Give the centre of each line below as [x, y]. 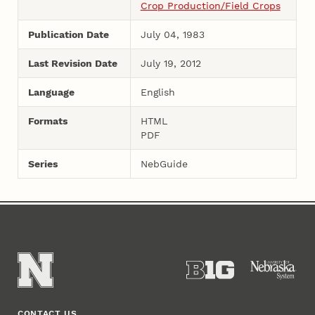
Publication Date [68, 34]
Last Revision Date [72, 63]
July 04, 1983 [172, 34]
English [157, 92]
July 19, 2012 [171, 63]
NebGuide [164, 163]
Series [43, 163]
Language [51, 92]
